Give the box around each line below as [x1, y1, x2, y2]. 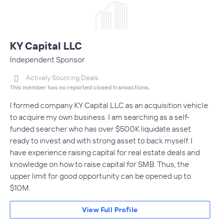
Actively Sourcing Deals [26, 73, 98, 82]
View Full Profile [82, 205, 138, 214]
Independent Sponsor [10, 54, 85, 64]
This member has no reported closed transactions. [10, 83, 150, 91]
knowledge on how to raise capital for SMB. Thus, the [10, 159, 189, 169]
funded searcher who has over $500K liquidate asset [10, 123, 191, 134]
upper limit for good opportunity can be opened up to [10, 170, 191, 181]
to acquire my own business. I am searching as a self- [10, 111, 190, 122]
